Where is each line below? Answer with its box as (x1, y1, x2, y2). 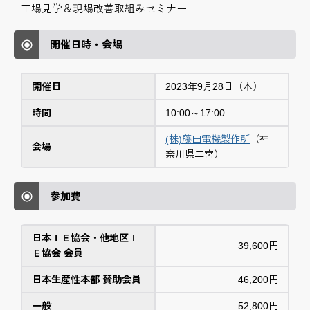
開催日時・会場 (50, 39, 122, 51)
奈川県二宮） (165, 149, 224, 161)
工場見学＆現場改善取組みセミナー (21, 3, 187, 15)
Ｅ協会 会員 (32, 248, 84, 259)
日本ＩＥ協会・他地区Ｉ (32, 232, 139, 244)
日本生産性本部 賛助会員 (32, 274, 142, 286)
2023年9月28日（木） (165, 81, 263, 93)
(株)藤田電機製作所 (165, 134, 250, 145)
